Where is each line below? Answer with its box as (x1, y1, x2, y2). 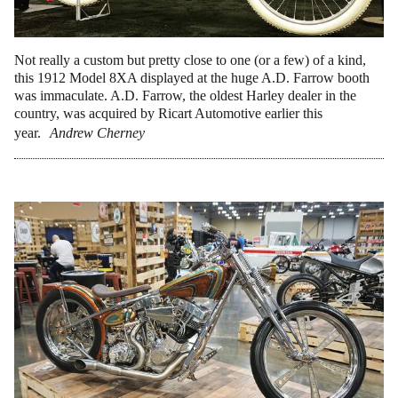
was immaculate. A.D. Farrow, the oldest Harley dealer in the (14, 88, 356, 103)
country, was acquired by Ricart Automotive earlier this (14, 106, 322, 121)
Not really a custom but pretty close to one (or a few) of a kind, (14, 52, 366, 68)
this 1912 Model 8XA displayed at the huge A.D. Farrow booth (14, 70, 370, 85)
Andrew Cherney (50, 125, 145, 140)
